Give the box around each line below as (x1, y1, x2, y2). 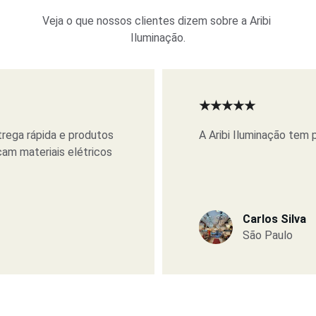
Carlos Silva (242, 212, 306, 226)
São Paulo (242, 229, 293, 242)
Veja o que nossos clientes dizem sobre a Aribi (42, 14, 274, 28)
